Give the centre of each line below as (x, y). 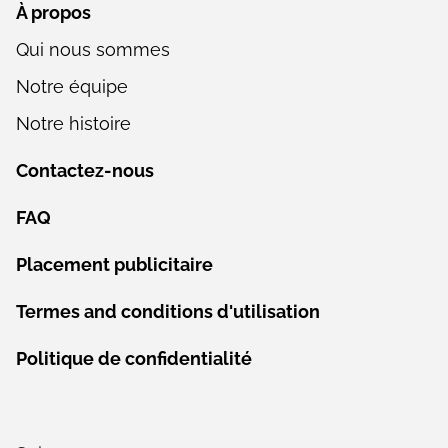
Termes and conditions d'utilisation (168, 311)
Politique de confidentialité (134, 358)
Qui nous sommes (93, 49)
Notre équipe (72, 86)
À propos (53, 12)
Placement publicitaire (114, 264)
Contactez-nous (85, 170)
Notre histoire (73, 123)
